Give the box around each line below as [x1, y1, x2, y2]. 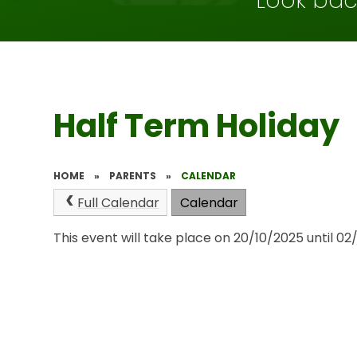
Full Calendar [76, 194, 159, 212]
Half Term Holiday [53, 104, 340, 148]
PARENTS [109, 169, 157, 182]
